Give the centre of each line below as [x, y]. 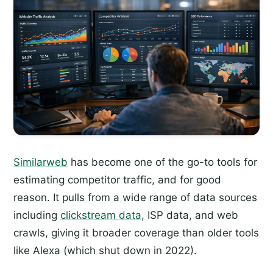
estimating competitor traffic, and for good [117, 180]
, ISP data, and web [190, 215]
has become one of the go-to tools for [162, 162]
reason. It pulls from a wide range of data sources [135, 198]
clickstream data [101, 215]
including [37, 215]
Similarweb [41, 162]
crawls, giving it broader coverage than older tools [136, 233]
